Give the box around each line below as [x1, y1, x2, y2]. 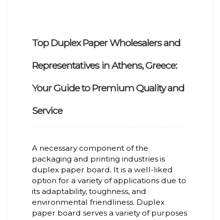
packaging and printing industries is [32, 154, 165, 164]
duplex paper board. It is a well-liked [32, 165, 173, 175]
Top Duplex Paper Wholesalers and [32, 37, 180, 49]
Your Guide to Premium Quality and [32, 82, 184, 94]
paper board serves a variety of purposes [32, 208, 187, 218]
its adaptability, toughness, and [32, 187, 146, 196]
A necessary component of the [32, 143, 148, 153]
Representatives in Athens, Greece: [32, 59, 177, 72]
